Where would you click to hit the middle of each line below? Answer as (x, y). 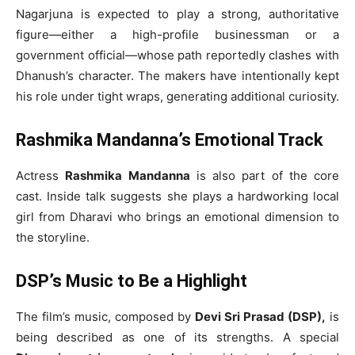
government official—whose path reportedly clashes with (177, 55)
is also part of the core (264, 175)
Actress (41, 175)
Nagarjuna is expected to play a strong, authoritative (177, 13)
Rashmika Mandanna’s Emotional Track (170, 139)
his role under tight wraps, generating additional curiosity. (177, 96)
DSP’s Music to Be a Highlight (132, 281)
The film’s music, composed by (105, 316)
